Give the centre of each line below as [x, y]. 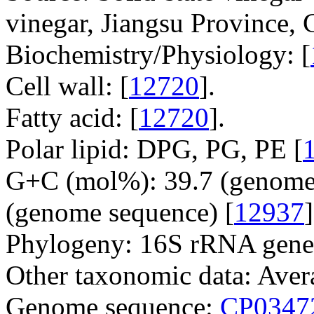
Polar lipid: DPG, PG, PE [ [154, 149]
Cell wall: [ [67, 86]
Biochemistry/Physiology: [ [158, 54]
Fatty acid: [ [72, 117]
